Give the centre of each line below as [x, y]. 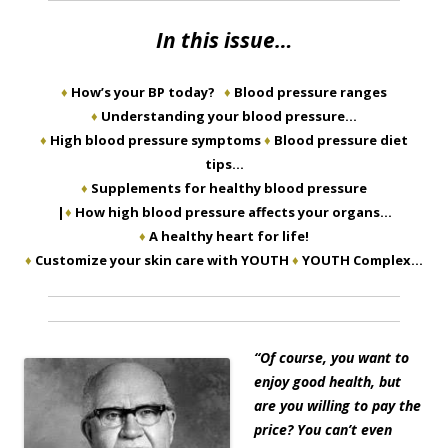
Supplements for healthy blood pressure [229, 188]
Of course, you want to [334, 358]
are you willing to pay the [337, 406]
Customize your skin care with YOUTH [163, 260]
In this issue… [224, 40]
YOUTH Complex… [362, 260]
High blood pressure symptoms [157, 140]
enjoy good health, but [327, 382]
